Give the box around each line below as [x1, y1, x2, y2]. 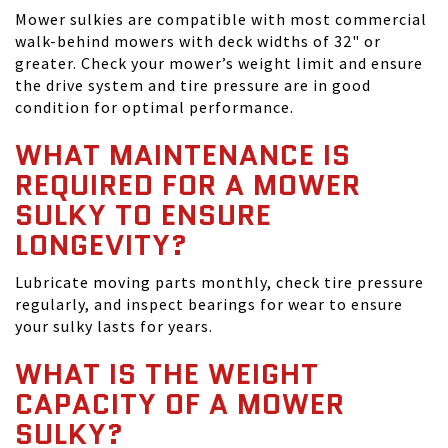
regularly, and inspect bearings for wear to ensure [15, 294, 403, 314]
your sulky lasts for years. [15, 316, 213, 336]
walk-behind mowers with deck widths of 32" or [15, 31, 381, 51]
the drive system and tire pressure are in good [15, 75, 371, 95]
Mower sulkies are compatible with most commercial [15, 9, 427, 29]
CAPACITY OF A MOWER [15, 384, 345, 424]
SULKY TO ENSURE [15, 195, 272, 235]
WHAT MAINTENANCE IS [15, 135, 351, 175]
